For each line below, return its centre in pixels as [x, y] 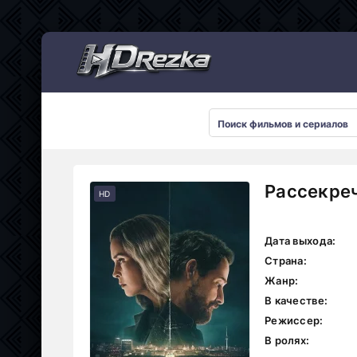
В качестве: [296, 300]
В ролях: [287, 340]
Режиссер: [294, 320]
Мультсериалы [48, 30]
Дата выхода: [300, 241]
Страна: [286, 261]
